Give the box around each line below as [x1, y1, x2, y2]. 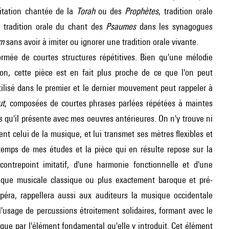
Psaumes [106, 21, 136, 32]
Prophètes [125, 6, 159, 16]
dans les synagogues [136, 21, 213, 32]
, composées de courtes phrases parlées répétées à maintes [4, 98, 213, 108]
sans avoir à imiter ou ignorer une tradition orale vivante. [4, 36, 198, 47]
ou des [95, 6, 125, 16]
